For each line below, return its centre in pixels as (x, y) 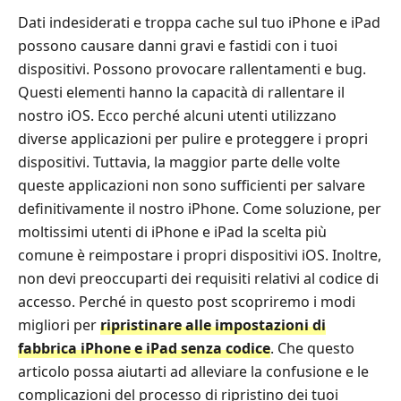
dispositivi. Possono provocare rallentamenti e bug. (192, 69)
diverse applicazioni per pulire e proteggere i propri (193, 139)
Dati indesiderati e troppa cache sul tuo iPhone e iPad (199, 22)
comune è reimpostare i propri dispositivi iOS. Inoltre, (200, 255)
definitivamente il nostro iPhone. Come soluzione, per (200, 209)
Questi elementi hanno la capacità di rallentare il (181, 92)
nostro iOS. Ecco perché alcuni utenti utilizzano (177, 115)
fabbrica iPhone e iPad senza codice (144, 348)
